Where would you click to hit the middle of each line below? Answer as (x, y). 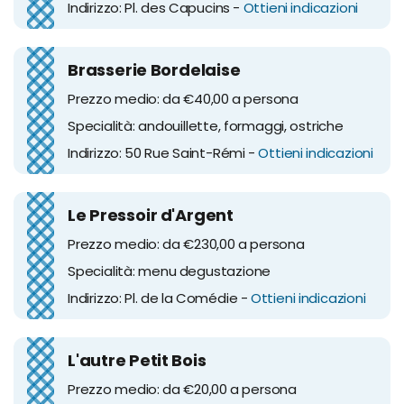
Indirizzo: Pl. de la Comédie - (159, 298)
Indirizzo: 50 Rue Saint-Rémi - (163, 152)
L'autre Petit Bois (137, 360)
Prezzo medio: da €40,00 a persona (183, 98)
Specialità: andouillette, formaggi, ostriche (206, 125)
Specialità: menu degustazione (170, 271)
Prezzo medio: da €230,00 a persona (186, 243)
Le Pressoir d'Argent (151, 215)
